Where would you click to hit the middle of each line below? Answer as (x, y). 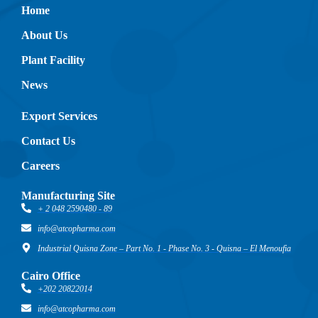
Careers (40, 166)
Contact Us (48, 141)
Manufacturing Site (68, 196)
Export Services (59, 116)
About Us (44, 35)
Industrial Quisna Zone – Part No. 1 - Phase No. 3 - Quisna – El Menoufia (164, 248)
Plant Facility (53, 60)
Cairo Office (51, 276)
